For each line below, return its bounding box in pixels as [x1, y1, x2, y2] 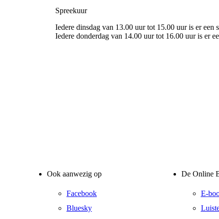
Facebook [66, 189, 97, 197]
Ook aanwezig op [46, 170, 102, 178]
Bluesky [66, 203, 92, 212]
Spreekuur [55, 6, 88, 15]
